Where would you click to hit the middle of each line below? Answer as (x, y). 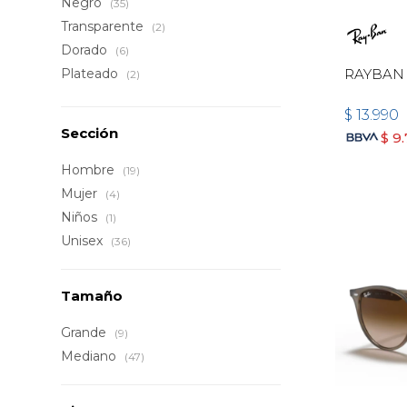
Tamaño (92, 296)
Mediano (91, 356)
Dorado (86, 50)
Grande (86, 333)
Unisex (84, 241)
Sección (90, 133)
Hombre (90, 170)
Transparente (104, 26)
